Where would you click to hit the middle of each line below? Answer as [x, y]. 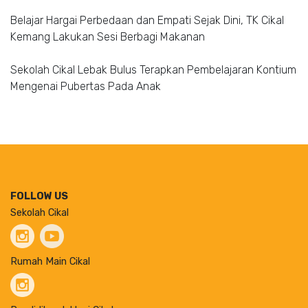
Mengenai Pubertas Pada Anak [86, 86]
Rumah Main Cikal [50, 261]
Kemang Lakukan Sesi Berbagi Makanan [108, 36]
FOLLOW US [39, 196]
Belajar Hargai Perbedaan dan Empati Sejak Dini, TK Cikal [147, 20]
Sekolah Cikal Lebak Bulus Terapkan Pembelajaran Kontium [153, 69]
